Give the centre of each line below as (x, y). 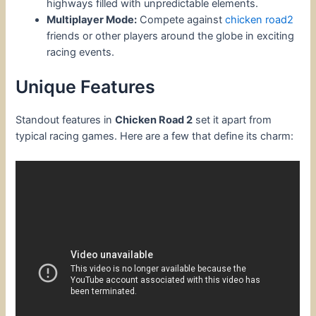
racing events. (81, 53)
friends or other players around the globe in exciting (171, 36)
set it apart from (232, 120)
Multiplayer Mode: (92, 20)
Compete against (181, 20)
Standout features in (66, 120)
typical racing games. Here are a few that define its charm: (155, 136)
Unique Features (86, 86)
